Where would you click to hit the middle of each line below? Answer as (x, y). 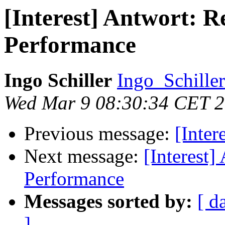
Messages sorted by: (108, 201)
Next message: (84, 156)
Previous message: (99, 134)
